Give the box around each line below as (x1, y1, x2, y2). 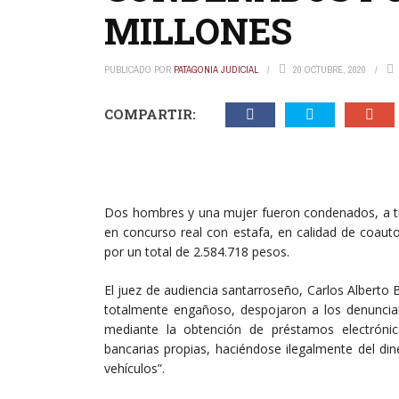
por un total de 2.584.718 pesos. (104, 243, 289, 260)
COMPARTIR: (104, 105, 196, 123)
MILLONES (104, 7, 292, 54)
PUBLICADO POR (104, 63, 174, 76)
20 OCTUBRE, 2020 (293, 63, 366, 76)
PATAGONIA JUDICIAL (174, 63, 258, 76)
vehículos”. (104, 360, 165, 377)
